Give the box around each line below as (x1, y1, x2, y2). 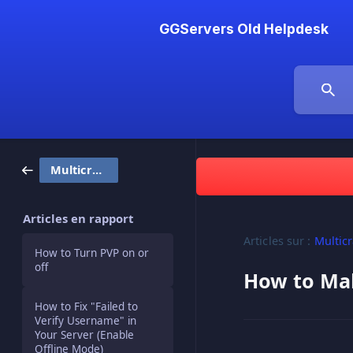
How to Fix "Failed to (35, 299, 138, 314)
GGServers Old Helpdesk (159, 20, 329, 37)
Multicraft (91, 162, 102, 177)
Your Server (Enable (35, 328, 134, 342)
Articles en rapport (23, 210, 133, 226)
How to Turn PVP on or (35, 246, 149, 260)
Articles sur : (243, 233, 311, 249)
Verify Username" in (35, 314, 136, 328)
